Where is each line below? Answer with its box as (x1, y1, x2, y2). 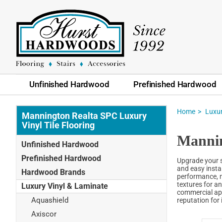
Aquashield (31, 195, 68, 205)
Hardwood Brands (21, 167, 85, 177)
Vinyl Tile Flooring (22, 119, 95, 130)
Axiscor (31, 210, 56, 219)
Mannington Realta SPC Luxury (22, 110, 147, 121)
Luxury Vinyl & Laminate (21, 181, 108, 191)
